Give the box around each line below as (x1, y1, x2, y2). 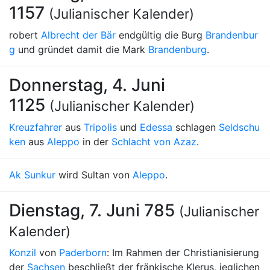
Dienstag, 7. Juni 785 (9, 200, 179, 221)
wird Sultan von (55, 169, 133, 181)
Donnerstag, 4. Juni (9, 75, 165, 95)
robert (9, 29, 41, 41)
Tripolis (84, 121, 117, 133)
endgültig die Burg (116, 29, 206, 41)
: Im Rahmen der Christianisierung (107, 246, 259, 259)
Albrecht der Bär (41, 29, 116, 41)
